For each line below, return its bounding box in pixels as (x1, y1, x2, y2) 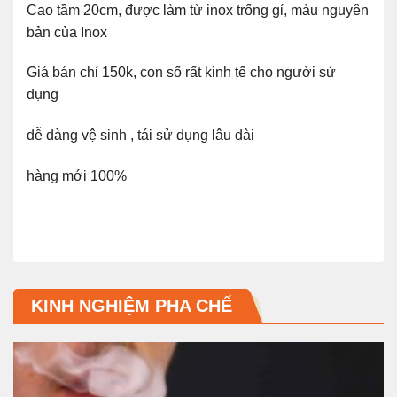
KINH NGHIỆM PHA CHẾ (31, 295, 232, 315)
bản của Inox (27, 24, 107, 40)
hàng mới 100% (27, 167, 127, 183)
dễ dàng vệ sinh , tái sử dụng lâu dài (27, 128, 254, 144)
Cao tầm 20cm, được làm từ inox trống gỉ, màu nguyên (27, 2, 369, 18)
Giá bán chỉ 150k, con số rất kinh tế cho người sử (27, 65, 336, 81)
